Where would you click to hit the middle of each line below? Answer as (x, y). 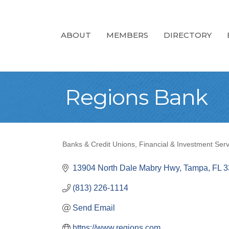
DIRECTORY (188, 35)
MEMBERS (127, 35)
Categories (95, 153)
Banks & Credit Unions (99, 144)
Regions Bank (136, 97)
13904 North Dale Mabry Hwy (126, 168)
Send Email (94, 208)
